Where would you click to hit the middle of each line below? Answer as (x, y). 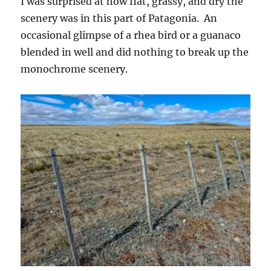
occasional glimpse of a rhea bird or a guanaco (131, 35)
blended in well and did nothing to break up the (135, 52)
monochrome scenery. (74, 69)
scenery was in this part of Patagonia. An (119, 18)
